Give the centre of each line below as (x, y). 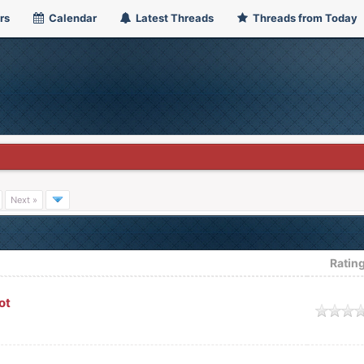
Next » (24, 200)
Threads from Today (303, 18)
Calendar (71, 18)
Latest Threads (173, 18)
